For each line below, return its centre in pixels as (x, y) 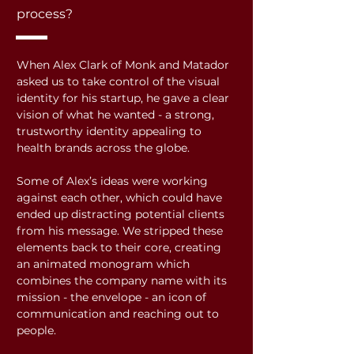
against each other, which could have (119, 198)
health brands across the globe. (103, 148)
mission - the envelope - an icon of (111, 297)
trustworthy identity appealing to (109, 131)
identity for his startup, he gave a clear (123, 98)
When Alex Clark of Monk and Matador (123, 65)
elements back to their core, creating (119, 247)
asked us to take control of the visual (118, 81)
